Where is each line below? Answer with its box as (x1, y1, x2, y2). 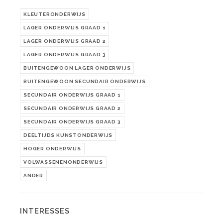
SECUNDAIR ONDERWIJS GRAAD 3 (23, 118, 121, 124)
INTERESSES (20, 206, 70, 216)
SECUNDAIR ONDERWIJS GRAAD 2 (23, 105, 121, 111)
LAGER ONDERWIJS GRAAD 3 (23, 51, 106, 57)
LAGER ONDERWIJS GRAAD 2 (23, 38, 106, 44)
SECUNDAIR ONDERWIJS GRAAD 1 (23, 92, 121, 98)
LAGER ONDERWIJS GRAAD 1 (23, 24, 106, 30)
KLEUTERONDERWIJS (23, 11, 86, 17)
